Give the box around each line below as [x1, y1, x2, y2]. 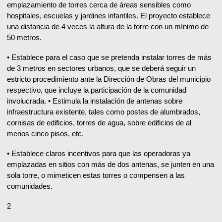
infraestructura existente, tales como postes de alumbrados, [7, 108, 200, 116]
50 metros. [7, 33, 42, 42]
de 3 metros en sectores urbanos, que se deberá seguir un [7, 64, 196, 73]
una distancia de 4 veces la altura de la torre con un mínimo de [7, 22, 209, 31]
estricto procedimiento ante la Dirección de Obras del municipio [7, 75, 211, 84]
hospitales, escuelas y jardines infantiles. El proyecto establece [7, 11, 210, 20]
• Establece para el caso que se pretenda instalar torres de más [7, 53, 212, 62]
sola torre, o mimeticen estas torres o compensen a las [7, 171, 185, 180]
